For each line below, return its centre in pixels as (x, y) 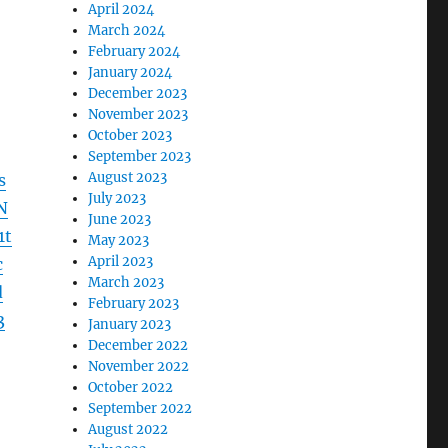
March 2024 (127, 30)
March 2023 (126, 282)
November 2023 (138, 114)
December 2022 (138, 345)
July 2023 (117, 198)
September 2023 (140, 156)
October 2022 (131, 387)
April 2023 (121, 261)
